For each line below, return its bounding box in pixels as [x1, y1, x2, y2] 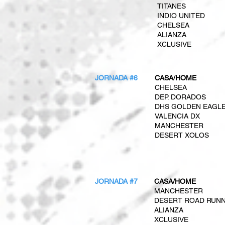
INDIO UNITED [157, 12, 205, 20]
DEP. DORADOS [155, 93, 206, 101]
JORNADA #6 [95, 74, 138, 82]
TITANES [157, 2, 186, 10]
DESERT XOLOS [155, 131, 209, 139]
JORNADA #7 [95, 177, 138, 185]
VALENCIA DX [155, 112, 200, 120]
